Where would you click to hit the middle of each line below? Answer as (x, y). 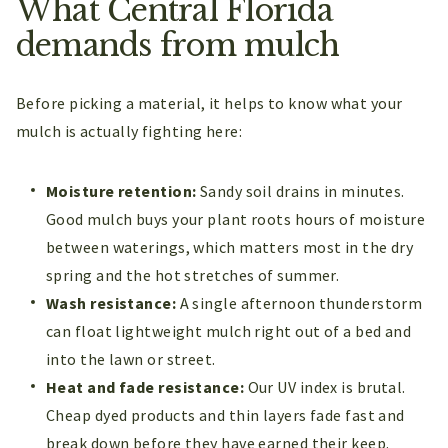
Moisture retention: (121, 191)
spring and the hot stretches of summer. (193, 275)
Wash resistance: (111, 303)
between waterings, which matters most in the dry (230, 247)
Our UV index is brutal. (325, 387)
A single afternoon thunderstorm (299, 303)
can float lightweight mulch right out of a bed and (229, 331)
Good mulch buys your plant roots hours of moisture (236, 219)
